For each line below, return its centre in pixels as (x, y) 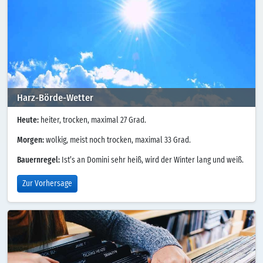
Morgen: (31, 140)
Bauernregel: (38, 160)
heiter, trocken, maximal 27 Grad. (92, 120)
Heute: (28, 120)
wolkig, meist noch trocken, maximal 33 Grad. (117, 140)
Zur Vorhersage (47, 183)
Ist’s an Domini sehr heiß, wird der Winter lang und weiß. (152, 160)
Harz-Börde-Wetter (55, 97)
